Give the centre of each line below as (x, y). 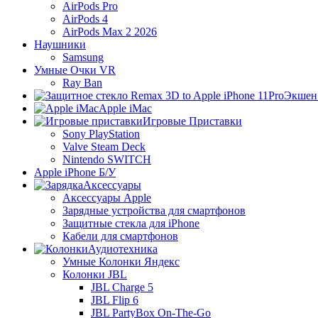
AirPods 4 (85, 19)
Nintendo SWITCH (107, 159)
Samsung (83, 57)
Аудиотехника (123, 249)
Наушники (60, 44)
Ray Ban (82, 83)
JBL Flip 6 (115, 300)
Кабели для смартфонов (120, 236)
